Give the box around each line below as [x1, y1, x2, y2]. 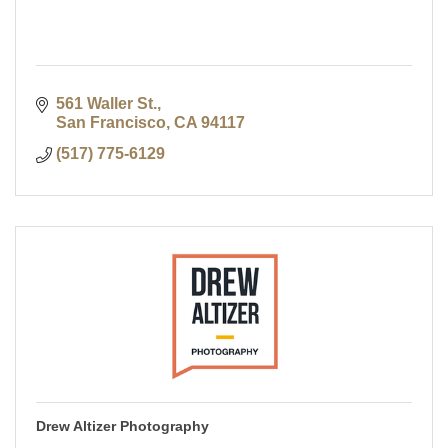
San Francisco [56, 114, 166, 132]
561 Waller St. [56, 95, 157, 113]
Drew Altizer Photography [36, 418, 209, 435]
